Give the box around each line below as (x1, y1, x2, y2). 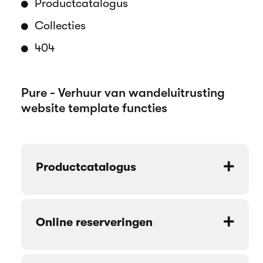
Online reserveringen (36, 215, 153, 230)
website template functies (21, 100, 167, 116)
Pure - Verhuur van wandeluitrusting (21, 85, 225, 100)
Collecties (32, 19, 86, 33)
